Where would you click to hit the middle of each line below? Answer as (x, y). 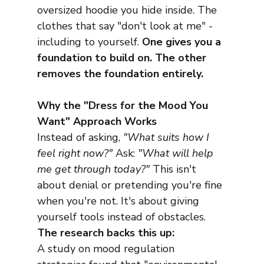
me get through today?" (93, 169)
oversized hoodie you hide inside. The (128, 10)
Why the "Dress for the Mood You (124, 106)
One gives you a (183, 42)
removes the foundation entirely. (120, 74)
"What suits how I (167, 138)
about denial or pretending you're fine (131, 185)
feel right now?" (75, 154)
